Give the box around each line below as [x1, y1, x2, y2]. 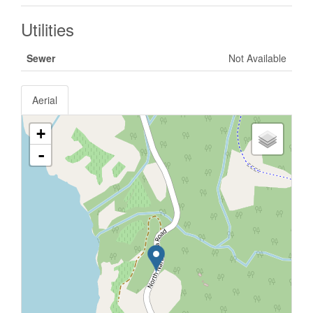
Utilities [21, 17, 74, 42]
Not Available [228, 51, 286, 66]
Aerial [32, 93, 57, 108]
